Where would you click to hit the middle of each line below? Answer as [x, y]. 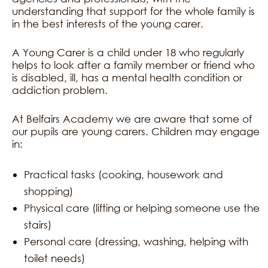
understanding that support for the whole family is [133, 11]
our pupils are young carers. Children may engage [136, 132]
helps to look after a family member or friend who [133, 65]
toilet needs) [54, 258]
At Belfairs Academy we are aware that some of [132, 119]
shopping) [48, 191]
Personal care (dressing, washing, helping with [136, 242]
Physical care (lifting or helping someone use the [142, 208]
